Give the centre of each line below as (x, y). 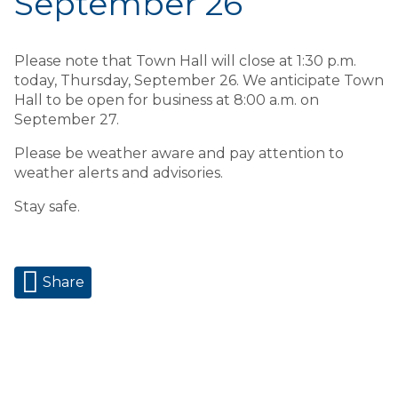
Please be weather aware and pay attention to (179, 153)
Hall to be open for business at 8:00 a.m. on (167, 100)
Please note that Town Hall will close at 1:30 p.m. (185, 61)
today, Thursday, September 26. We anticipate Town (199, 80)
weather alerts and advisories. (122, 173)
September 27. (67, 119)
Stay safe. (47, 207)
